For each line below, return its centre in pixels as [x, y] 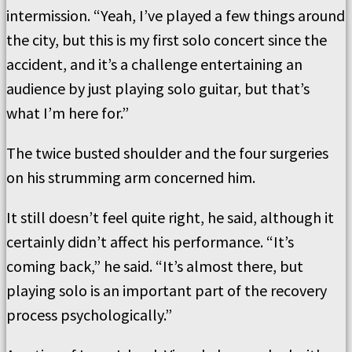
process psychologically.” [89, 314]
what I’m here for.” [68, 112]
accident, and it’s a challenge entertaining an [154, 64]
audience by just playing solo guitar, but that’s [158, 88]
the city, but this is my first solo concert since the [167, 39]
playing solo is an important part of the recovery [167, 290]
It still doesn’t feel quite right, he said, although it [170, 217]
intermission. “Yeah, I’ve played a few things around [176, 15]
